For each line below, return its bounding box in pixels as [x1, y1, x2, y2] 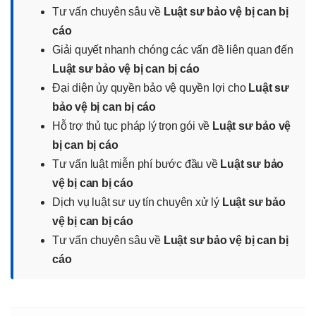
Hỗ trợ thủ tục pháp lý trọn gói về [52, 119, 212, 132]
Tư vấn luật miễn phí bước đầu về [52, 157, 221, 170]
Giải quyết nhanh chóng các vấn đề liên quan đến [52, 43, 293, 56]
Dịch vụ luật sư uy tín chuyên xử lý [52, 195, 222, 208]
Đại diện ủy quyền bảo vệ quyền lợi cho [52, 81, 249, 94]
